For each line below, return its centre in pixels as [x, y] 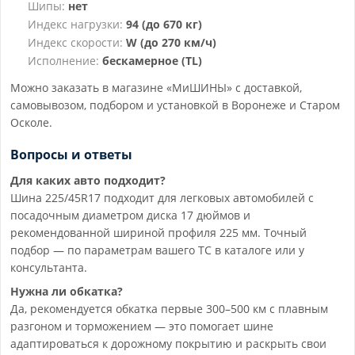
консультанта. [49, 268]
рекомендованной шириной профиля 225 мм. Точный [158, 233]
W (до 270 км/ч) [171, 43]
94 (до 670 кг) [164, 25]
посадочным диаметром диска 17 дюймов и [130, 216]
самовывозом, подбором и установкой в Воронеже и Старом [175, 105]
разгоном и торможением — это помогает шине [142, 326]
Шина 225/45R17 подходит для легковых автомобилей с [162, 198]
